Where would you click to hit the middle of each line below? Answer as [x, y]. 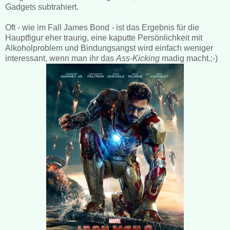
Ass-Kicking [138, 58]
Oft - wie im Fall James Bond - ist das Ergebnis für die [102, 27]
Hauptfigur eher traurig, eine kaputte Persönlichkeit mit [104, 37]
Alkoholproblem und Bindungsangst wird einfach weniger [109, 48]
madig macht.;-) [189, 58]
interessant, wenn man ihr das [61, 58]
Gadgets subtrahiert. [42, 7]
